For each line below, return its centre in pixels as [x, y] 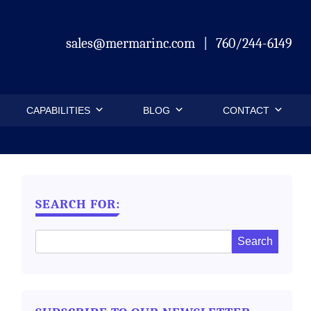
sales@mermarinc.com [132, 44]
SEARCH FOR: [78, 204]
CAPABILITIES [59, 111]
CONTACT [246, 111]
